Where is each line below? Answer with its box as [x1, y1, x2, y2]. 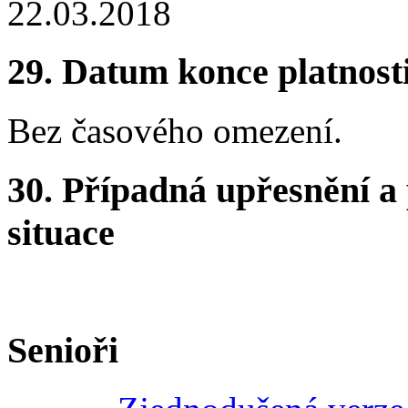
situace [7, 211, 115, 253]
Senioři [7, 330, 118, 372]
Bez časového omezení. [7, 111, 342, 151]
